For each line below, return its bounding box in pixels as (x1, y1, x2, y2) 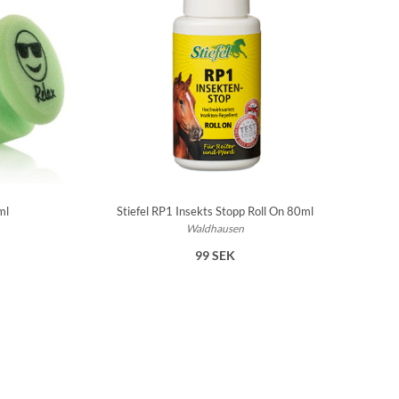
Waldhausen (186, 222, 245, 236)
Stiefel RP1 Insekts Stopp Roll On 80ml (117, 204, 314, 219)
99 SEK (195, 248, 236, 264)
